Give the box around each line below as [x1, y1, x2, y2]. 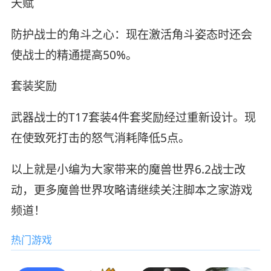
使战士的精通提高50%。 [10, 47, 137, 63]
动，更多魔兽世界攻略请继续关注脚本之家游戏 [10, 182, 252, 198]
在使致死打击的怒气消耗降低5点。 [10, 130, 190, 146]
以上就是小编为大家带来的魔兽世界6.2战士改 [10, 162, 246, 178]
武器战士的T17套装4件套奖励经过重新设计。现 [10, 109, 256, 126]
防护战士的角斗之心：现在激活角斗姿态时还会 [10, 26, 252, 42]
